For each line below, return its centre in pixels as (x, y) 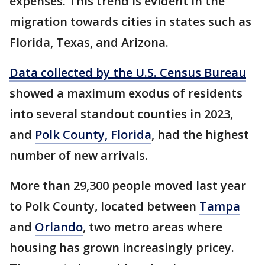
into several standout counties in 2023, (121, 114)
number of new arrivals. (80, 156)
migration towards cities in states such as (130, 22)
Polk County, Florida (93, 135)
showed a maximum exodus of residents (126, 93)
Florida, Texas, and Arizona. (91, 43)
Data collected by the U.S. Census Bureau (128, 73)
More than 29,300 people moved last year (128, 186)
